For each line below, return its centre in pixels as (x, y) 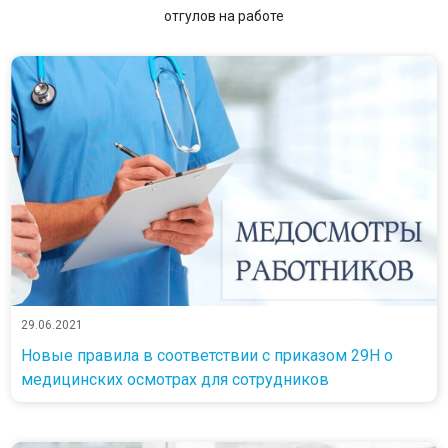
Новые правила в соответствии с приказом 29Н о (206, 355)
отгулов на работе (224, 15)
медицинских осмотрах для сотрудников (174, 379)
